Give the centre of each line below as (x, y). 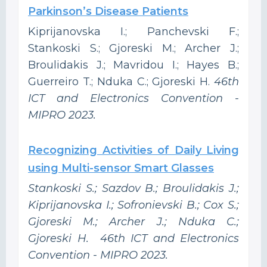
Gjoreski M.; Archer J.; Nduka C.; (133, 221)
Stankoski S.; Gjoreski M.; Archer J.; (133, 48)
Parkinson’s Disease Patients (108, 11)
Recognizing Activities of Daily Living (133, 150)
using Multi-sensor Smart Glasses (121, 168)
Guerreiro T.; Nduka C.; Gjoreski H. (121, 81)
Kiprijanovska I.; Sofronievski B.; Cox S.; (133, 205)
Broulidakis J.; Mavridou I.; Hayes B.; (133, 65)
